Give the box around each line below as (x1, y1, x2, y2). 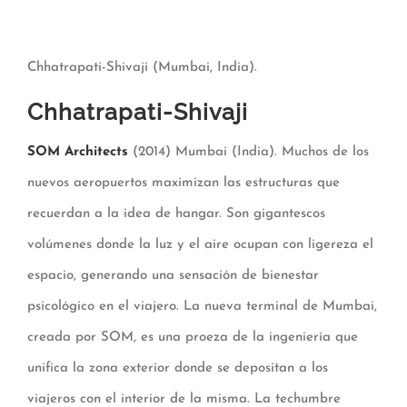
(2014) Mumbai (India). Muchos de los (128, 145, 369, 160)
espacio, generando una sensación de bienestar (27, 269, 319, 283)
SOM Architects (27, 145, 128, 160)
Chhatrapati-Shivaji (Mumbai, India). (27, 60, 257, 74)
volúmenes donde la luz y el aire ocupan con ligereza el (27, 238, 373, 253)
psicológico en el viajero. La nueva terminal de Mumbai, (27, 300, 377, 314)
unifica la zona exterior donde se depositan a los (27, 362, 328, 376)
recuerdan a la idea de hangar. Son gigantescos (27, 207, 325, 222)
